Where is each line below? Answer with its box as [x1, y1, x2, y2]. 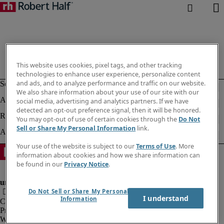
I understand [143, 193, 188, 203]
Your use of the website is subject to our [16, 142, 136, 151]
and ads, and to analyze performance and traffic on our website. [16, 79, 206, 88]
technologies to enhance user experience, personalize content [16, 70, 201, 79]
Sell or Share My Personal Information [16, 124, 136, 133]
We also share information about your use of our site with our [16, 88, 199, 97]
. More [175, 142, 194, 151]
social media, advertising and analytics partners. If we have [16, 97, 189, 106]
